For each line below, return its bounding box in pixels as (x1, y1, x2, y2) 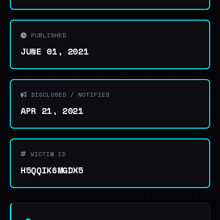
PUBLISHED (27, 31, 66, 39)
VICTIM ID (27, 150, 66, 158)
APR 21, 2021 (21, 104, 83, 117)
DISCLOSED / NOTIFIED (27, 90, 110, 99)
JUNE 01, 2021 (21, 45, 89, 57)
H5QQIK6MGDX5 (21, 164, 83, 176)
